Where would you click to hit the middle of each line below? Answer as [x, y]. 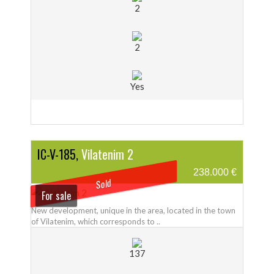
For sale [56, 195]
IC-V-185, [58, 154]
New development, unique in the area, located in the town [133, 211]
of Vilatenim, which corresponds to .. [96, 222]
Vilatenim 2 [107, 154]
